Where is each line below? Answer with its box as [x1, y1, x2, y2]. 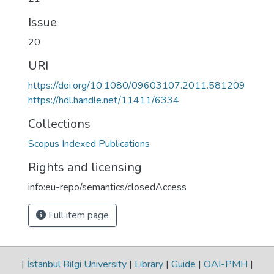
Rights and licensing [28, 159, 142, 176]
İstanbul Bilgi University [24, 257, 129, 271]
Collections [28, 116, 91, 132]
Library [131, 257, 166, 271]
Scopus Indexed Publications [28, 137, 150, 150]
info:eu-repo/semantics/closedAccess [28, 180, 187, 194]
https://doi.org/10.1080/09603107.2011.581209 [28, 79, 245, 92]
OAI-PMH [201, 257, 250, 271]
